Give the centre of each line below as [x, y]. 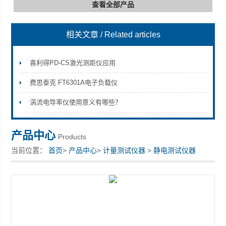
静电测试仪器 [175, 150]
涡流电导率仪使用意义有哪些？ [75, 102]
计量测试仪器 [124, 150]
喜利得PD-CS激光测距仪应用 [72, 63]
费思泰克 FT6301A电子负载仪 [73, 82]
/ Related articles [130, 35]
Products [72, 137]
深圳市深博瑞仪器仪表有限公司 [61, 47]
